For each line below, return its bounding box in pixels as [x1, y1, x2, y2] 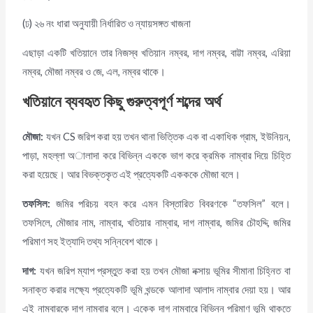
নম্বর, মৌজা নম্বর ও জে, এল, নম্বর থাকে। [22, 65, 166, 78]
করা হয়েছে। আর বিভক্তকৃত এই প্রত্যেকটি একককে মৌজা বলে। [22, 168, 241, 181]
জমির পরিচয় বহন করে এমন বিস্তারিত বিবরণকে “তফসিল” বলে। [50, 197, 291, 210]
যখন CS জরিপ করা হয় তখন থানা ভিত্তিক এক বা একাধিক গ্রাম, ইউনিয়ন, [43, 131, 291, 143]
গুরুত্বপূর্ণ [126, 91, 173, 114]
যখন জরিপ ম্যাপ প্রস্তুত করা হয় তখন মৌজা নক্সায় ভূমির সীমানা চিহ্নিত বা [36, 264, 291, 277]
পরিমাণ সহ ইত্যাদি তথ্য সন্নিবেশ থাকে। [22, 235, 160, 247]
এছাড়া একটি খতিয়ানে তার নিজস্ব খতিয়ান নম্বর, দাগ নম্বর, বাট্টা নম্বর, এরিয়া [22, 46, 291, 59]
